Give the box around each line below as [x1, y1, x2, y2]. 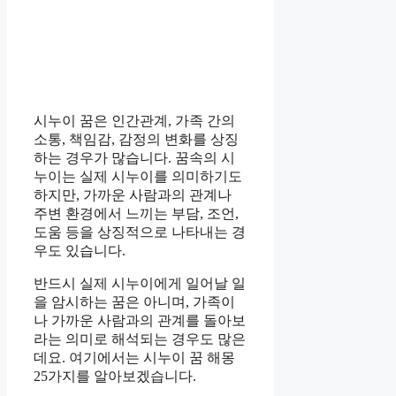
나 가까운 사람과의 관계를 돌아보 [34, 313, 246, 329]
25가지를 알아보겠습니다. [34, 369, 196, 385]
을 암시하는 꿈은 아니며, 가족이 [34, 294, 235, 310]
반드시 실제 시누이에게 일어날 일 [34, 276, 246, 292]
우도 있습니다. [34, 243, 126, 259]
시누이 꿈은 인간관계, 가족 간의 [34, 113, 235, 129]
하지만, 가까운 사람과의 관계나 [34, 187, 232, 203]
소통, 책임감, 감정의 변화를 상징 [34, 132, 239, 148]
